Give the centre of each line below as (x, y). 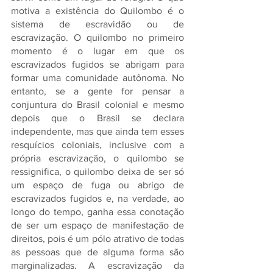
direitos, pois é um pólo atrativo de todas (97, 239)
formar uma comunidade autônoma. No (97, 78)
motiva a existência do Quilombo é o (97, 11)
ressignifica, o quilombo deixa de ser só (97, 172)
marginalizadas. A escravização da (97, 265)
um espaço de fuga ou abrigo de (97, 185)
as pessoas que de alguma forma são (97, 252)
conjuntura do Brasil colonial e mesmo (97, 105)
